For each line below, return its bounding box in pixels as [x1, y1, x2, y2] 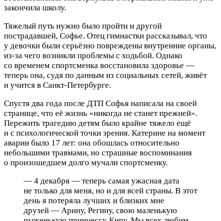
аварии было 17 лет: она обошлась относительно [4, 138, 180, 147]
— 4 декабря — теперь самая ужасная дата [24, 176, 180, 185]
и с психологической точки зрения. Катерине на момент [4, 128, 205, 138]
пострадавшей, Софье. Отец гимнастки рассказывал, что [4, 31, 207, 40]
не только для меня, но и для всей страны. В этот [24, 185, 197, 195]
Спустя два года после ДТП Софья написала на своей [4, 98, 197, 108]
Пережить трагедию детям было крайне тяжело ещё [4, 118, 191, 128]
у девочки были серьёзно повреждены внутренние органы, [4, 40, 216, 50]
